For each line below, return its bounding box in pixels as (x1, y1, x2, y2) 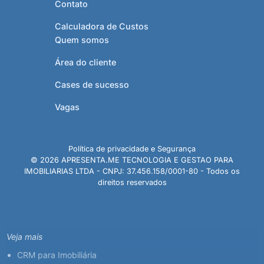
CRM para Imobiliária (17, 250, 97, 260)
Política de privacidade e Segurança (68, 144, 196, 153)
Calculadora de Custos (55, 21, 149, 31)
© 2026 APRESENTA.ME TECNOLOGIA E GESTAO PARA (31, 155, 233, 164)
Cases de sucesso (55, 79, 130, 90)
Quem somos (55, 34, 110, 45)
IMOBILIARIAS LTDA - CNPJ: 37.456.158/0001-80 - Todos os (24, 166, 240, 176)
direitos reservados (97, 177, 167, 187)
